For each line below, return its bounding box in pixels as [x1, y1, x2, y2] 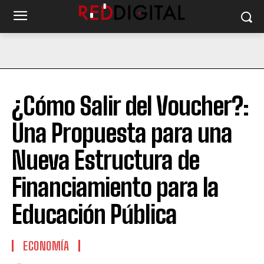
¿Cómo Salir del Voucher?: [12, 91, 249, 121]
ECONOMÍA [23, 239, 69, 253]
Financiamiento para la [12, 173, 219, 202]
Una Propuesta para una [12, 118, 232, 148]
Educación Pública [12, 200, 177, 229]
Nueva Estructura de [12, 146, 199, 175]
